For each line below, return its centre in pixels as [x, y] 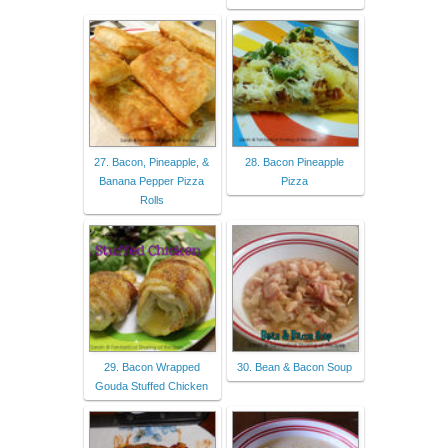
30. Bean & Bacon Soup [294, 366]
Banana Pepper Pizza [151, 180]
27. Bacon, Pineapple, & [151, 161]
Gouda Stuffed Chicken [151, 385]
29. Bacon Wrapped [151, 366]
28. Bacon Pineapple [294, 161]
